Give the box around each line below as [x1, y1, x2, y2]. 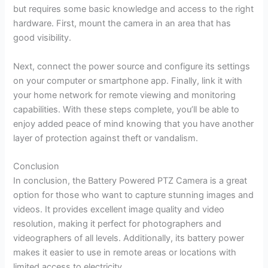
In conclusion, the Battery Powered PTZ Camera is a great [13, 175, 248, 187]
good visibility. [13, 32, 72, 43]
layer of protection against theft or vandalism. [13, 132, 199, 144]
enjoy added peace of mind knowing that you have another [13, 118, 254, 129]
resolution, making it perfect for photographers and [13, 218, 222, 230]
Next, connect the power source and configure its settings [13, 60, 251, 72]
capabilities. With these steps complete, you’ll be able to [13, 103, 240, 115]
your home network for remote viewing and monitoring [13, 89, 236, 100]
